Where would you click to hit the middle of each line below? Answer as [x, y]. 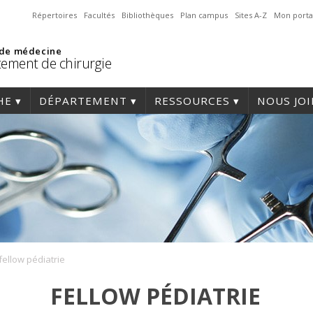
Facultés [99, 15]
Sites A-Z [251, 15]
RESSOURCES [192, 101]
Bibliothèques [147, 15]
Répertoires [54, 15]
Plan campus [204, 15]
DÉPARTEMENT [83, 101]
